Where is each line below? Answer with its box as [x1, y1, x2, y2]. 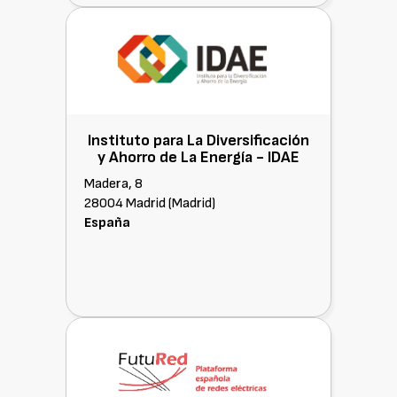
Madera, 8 [84, 175, 143, 192]
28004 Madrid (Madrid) [84, 195, 215, 212]
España [84, 214, 130, 231]
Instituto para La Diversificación [88, 131, 309, 150]
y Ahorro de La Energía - [97, 148, 268, 167]
